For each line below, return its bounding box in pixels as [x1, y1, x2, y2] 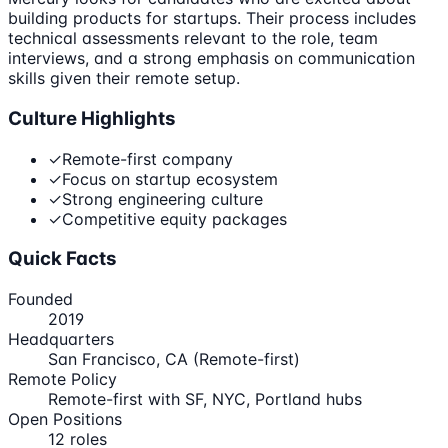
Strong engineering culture [62, 188, 263, 209]
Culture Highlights [8, 106, 176, 130]
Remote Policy [8, 368, 117, 389]
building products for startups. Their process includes [8, 8, 416, 29]
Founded [8, 288, 73, 309]
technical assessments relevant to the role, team [8, 28, 378, 49]
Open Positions [8, 408, 122, 429]
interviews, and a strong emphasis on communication [8, 48, 415, 69]
